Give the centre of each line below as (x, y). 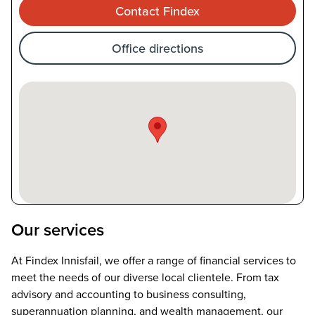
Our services (67, 230)
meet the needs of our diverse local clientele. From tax (145, 277)
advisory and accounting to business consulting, (129, 294)
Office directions (157, 48)
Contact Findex (157, 11)
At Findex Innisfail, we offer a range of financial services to (154, 261)
